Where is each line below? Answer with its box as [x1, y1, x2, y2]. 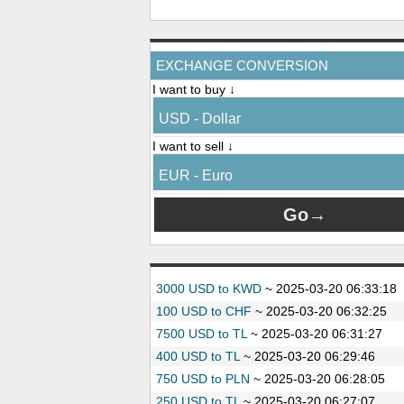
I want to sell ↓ [152, 139, 234, 153]
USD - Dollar [159, 111, 241, 126]
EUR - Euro [159, 168, 233, 183]
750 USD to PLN [156, 372, 250, 386]
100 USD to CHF [156, 304, 252, 318]
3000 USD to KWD [156, 281, 262, 296]
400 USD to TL [156, 349, 240, 363]
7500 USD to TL [156, 326, 247, 341]
